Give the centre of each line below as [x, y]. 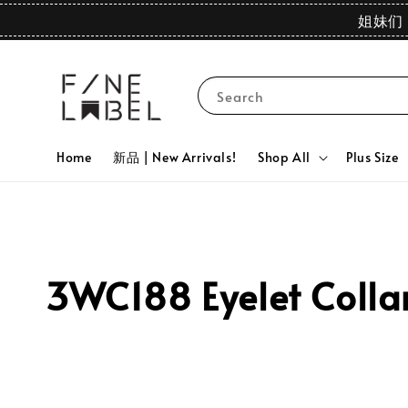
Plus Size [372, 157]
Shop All [285, 157]
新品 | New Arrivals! [175, 157]
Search [240, 97]
